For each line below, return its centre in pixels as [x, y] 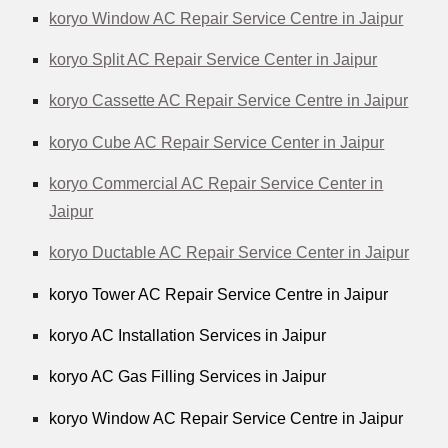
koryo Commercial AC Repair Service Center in [216, 183]
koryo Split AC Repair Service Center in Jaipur [213, 59]
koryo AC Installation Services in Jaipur [188, 335]
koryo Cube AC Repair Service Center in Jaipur [217, 142]
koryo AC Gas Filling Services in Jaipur [188, 377]
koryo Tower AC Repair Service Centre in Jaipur [219, 294]
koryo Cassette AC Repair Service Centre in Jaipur [229, 101]
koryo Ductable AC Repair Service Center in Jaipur [229, 253]
